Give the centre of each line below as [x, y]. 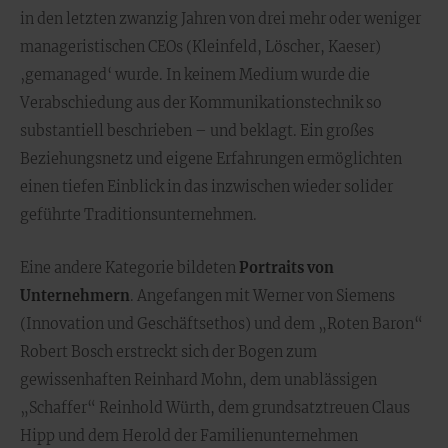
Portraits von [286, 268]
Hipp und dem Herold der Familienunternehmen [189, 436]
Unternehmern [75, 296]
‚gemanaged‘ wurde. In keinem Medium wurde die [195, 75]
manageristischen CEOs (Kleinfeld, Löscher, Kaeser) [200, 47]
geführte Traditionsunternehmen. [138, 215]
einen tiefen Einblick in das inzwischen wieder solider [206, 187]
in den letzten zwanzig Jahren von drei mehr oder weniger [220, 19]
